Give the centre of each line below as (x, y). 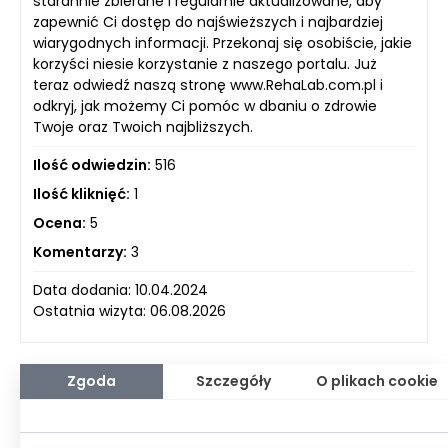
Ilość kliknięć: (81, 194)
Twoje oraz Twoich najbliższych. (143, 127)
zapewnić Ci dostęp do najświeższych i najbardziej (208, 22)
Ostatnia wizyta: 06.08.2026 (129, 311)
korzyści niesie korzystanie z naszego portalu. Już (205, 64)
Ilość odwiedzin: (92, 165)
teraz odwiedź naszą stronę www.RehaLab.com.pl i (208, 85)
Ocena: (59, 223)
